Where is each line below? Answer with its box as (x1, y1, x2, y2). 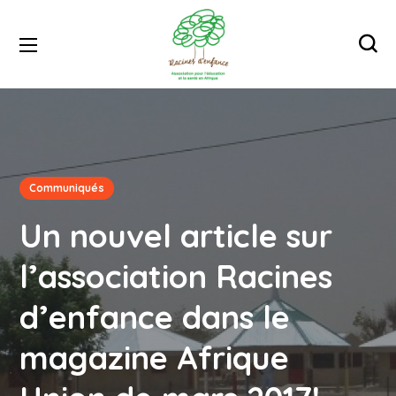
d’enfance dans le (19, 297, 291, 337)
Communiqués (29, 181, 105, 194)
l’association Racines (19, 256, 333, 296)
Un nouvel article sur (19, 216, 333, 255)
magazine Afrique (19, 338, 290, 377)
